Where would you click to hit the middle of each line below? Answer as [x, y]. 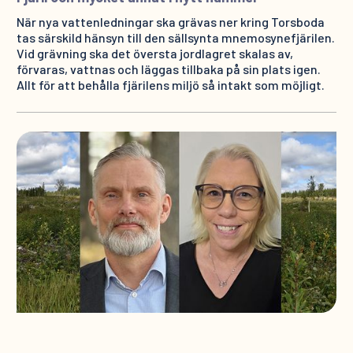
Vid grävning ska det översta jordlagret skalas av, [154, 54]
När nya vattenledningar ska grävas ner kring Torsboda [170, 22]
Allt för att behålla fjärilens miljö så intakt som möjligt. [170, 85]
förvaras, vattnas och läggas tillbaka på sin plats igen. [168, 69]
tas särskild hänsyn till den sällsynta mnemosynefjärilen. [175, 38]
